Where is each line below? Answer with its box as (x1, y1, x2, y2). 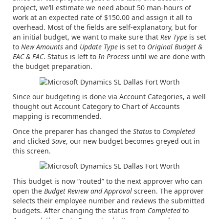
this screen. (13, 146, 51, 155)
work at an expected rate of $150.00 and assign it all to (13, 12, 192, 22)
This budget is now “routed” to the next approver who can (13, 176, 202, 186)
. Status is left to (44, 51, 98, 61)
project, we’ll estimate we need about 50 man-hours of (13, 2, 191, 12)
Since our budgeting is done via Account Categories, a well (13, 92, 206, 101)
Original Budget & (147, 42, 202, 51)
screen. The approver (132, 186, 204, 196)
